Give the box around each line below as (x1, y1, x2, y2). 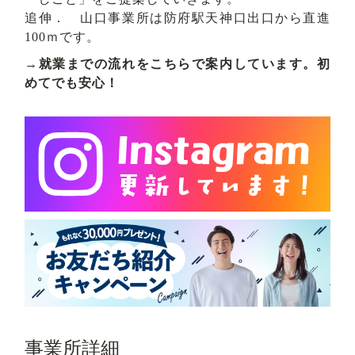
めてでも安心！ (25, 75, 119, 90)
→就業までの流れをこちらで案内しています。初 (25, 56, 330, 71)
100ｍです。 (25, 29, 100, 44)
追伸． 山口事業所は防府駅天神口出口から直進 (25, 10, 330, 25)
